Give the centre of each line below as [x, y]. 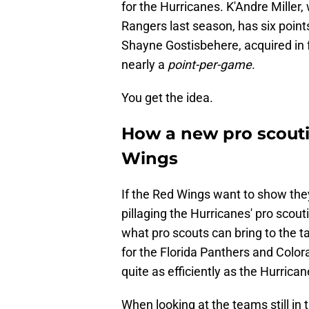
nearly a [144, 65]
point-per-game [210, 65]
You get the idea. [167, 98]
